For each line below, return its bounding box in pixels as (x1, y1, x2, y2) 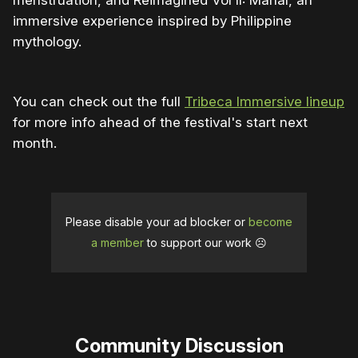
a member (91, 236, 144, 250)
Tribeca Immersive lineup (185, 93, 344, 110)
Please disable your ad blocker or (66, 215, 249, 229)
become (249, 215, 292, 229)
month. (13, 135, 57, 152)
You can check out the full (13, 93, 185, 110)
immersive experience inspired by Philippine (13, 13, 292, 30)
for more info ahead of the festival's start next (13, 114, 308, 131)
